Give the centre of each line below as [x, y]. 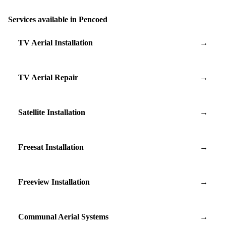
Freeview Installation [54, 182]
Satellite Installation [52, 112]
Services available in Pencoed [58, 19]
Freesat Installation [51, 147]
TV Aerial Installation [55, 42]
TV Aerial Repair [48, 77]
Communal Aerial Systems [63, 216]
